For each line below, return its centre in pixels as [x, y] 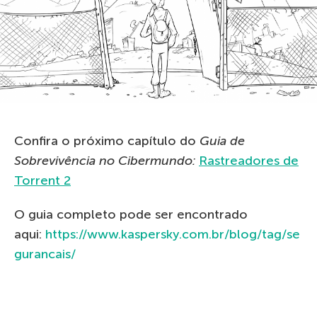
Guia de [222, 140]
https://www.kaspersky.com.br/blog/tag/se [173, 234]
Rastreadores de [249, 160]
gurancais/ [45, 254]
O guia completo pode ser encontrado [131, 214]
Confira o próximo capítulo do [107, 140]
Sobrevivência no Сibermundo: [106, 160]
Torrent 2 [42, 180]
